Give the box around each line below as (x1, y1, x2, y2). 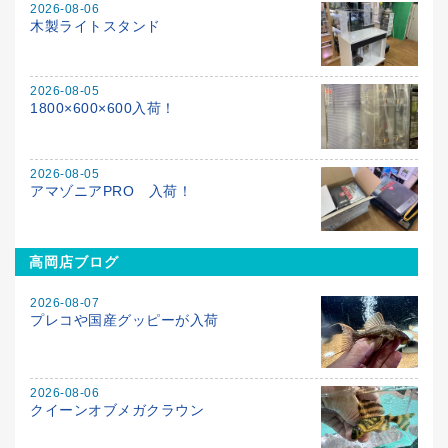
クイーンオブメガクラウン (30, 402, 204, 419)
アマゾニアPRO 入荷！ (30, 182, 192, 199)
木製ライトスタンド (30, 17, 161, 34)
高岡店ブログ (29, 254, 119, 271)
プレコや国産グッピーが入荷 (30, 311, 219, 328)
